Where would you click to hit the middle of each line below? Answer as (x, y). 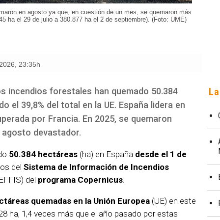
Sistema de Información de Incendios (96, 167)
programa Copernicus (80, 180)
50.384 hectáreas (42, 154)
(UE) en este (173, 201)
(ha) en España (106, 154)
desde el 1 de (161, 154)
